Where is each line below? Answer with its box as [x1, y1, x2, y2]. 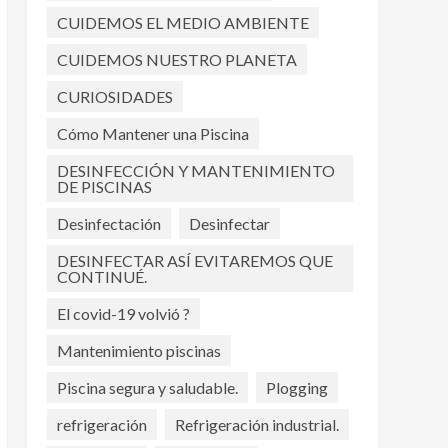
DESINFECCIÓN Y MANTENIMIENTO [56, 160, 335, 180]
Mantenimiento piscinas [56, 340, 221, 360]
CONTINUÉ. [56, 266, 147, 286]
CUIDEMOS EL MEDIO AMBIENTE [56, 12, 309, 32]
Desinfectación [56, 213, 161, 233]
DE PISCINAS [56, 176, 152, 196]
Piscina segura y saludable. [56, 377, 238, 397]
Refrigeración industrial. [174, 414, 339, 434]
